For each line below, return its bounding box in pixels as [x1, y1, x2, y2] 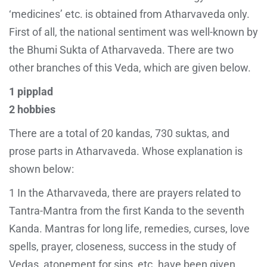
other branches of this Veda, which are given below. [9, 61, 251, 74]
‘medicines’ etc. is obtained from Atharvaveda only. [9, 7, 250, 20]
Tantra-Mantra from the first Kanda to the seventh [9, 204, 244, 217]
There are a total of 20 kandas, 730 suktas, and [9, 126, 229, 139]
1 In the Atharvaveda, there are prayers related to [9, 186, 241, 199]
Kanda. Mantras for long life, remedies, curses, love [9, 222, 250, 235]
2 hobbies [9, 103, 55, 116]
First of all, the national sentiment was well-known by [9, 25, 258, 38]
